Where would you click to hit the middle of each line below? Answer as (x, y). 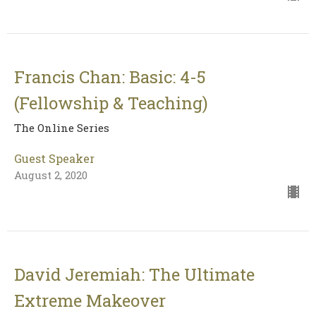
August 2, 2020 (51, 175)
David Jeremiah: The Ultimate (134, 275)
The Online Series (62, 128)
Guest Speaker (54, 159)
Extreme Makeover (90, 301)
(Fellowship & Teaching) (111, 103)
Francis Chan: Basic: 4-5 (110, 77)
